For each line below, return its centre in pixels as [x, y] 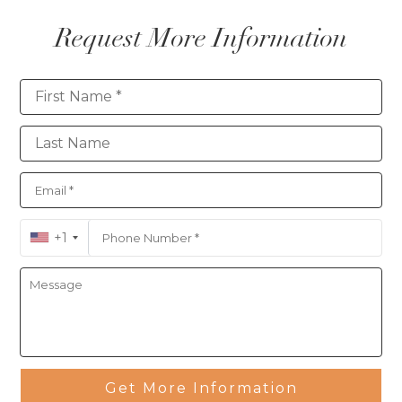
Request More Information [201, 38]
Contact [51, 87]
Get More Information [201, 388]
